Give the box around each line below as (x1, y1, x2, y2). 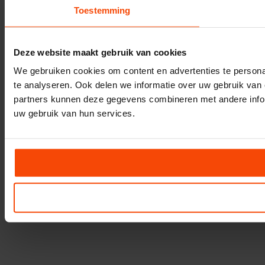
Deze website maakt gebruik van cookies (14, 47, 187, 57)
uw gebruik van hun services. (14, 108, 135, 118)
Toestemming (74, 5, 131, 15)
